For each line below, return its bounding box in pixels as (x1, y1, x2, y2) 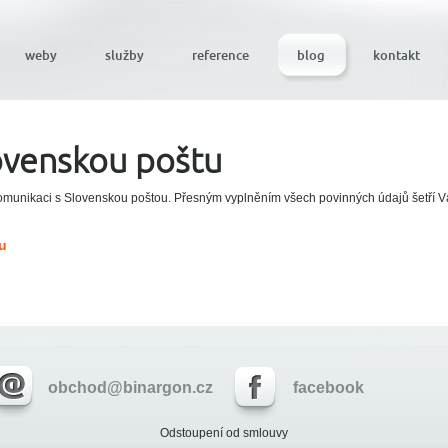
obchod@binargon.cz (48, 379, 214, 396)
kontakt (373, 47, 420, 63)
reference (192, 47, 249, 63)
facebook (292, 379, 364, 396)
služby (105, 47, 144, 63)
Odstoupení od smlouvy (160, 426, 288, 440)
